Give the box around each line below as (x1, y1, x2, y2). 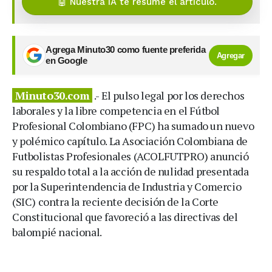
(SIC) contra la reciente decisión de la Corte (12, 194, 219, 209)
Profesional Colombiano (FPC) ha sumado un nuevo (12, 118, 254, 134)
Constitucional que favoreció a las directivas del (12, 209, 238, 225)
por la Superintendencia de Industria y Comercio (12, 179, 242, 194)
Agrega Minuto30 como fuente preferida (46, 45, 206, 55)
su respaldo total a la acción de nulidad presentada (12, 164, 249, 179)
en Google (46, 56, 87, 66)
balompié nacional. (12, 225, 102, 240)
